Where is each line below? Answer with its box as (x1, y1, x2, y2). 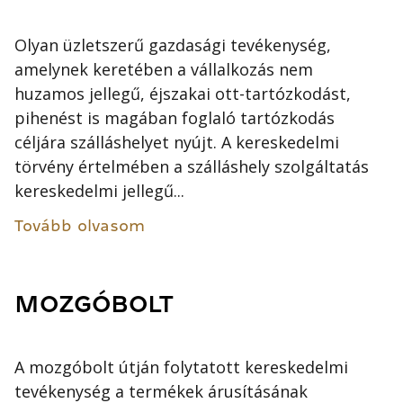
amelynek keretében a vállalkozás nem (14, 58, 314, 80)
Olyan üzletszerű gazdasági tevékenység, (14, 33, 332, 56)
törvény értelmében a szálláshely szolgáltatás (14, 155, 370, 177)
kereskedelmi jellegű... (14, 179, 185, 201)
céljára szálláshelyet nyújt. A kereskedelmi (14, 130, 340, 153)
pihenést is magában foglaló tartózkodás (14, 106, 336, 129)
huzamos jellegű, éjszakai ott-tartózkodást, (14, 82, 352, 104)
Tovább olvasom (14, 217, 146, 234)
